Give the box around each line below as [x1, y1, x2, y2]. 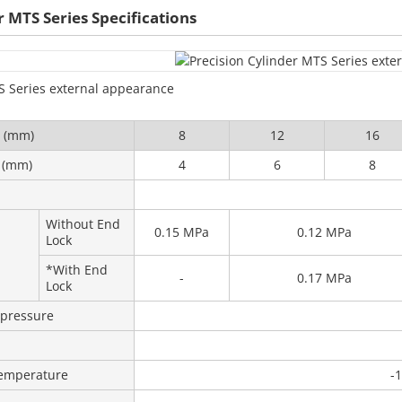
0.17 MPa [297, 269, 352, 286]
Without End [46, 215, 120, 232]
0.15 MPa [154, 223, 209, 240]
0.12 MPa [297, 223, 352, 240]
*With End [46, 261, 108, 278]
